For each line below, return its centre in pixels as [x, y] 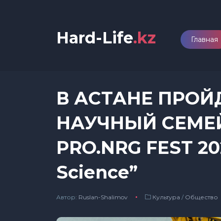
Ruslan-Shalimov [103, 197]
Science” [97, 172]
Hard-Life [95, 38]
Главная [204, 39]
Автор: [67, 197]
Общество [201, 197]
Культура [166, 197]
